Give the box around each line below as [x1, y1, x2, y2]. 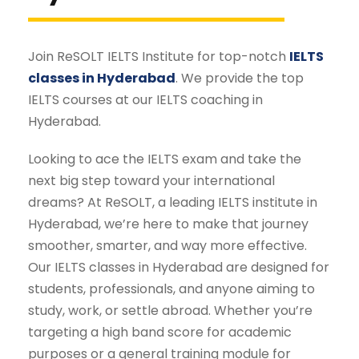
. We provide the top [175, 69, 304, 88]
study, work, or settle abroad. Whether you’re [28, 301, 313, 321]
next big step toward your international [28, 171, 275, 191]
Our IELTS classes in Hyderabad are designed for [28, 258, 329, 277]
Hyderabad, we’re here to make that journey [28, 215, 309, 234]
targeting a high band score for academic [28, 323, 292, 342]
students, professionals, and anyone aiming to [28, 280, 315, 299]
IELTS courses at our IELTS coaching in [28, 91, 263, 110]
